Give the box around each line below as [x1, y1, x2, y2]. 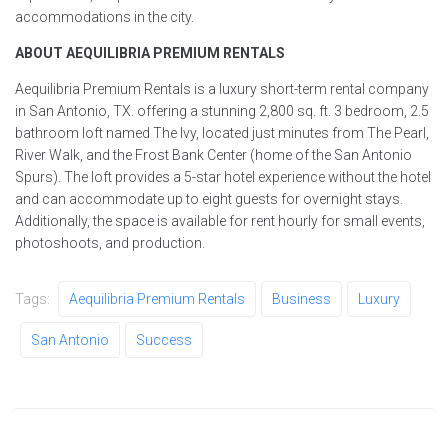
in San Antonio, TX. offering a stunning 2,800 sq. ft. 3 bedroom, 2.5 [15, 102, 429, 119]
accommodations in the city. [15, 8, 197, 25]
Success [136, 331, 192, 348]
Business [272, 290, 331, 307]
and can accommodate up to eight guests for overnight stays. [15, 190, 403, 207]
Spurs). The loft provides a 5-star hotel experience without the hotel [15, 168, 431, 185]
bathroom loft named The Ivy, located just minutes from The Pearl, [15, 124, 429, 141]
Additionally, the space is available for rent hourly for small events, [15, 212, 425, 229]
